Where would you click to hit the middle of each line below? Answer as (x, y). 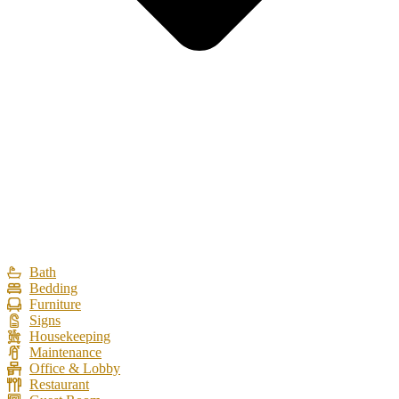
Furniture (55, 304)
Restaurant (59, 384)
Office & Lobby (75, 368)
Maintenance (65, 352)
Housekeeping (70, 336)
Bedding (53, 288)
